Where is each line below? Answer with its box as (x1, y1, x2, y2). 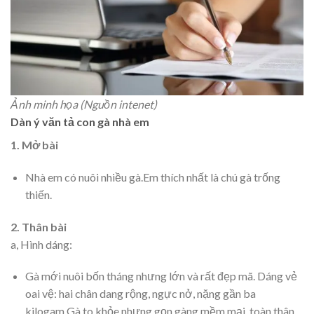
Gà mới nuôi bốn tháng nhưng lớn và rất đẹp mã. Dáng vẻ (25, 269, 297, 283)
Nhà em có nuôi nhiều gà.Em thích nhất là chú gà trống (25, 170, 280, 184)
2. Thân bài (11, 219, 67, 233)
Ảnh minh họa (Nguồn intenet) (11, 97, 157, 111)
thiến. (25, 187, 52, 201)
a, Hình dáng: (11, 237, 72, 251)
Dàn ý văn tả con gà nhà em (11, 115, 149, 129)
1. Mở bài (11, 138, 58, 152)
